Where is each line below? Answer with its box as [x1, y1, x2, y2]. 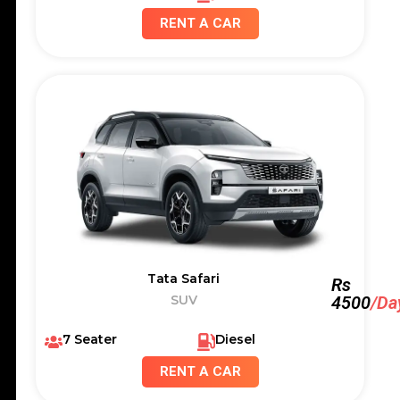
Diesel [214, 330, 255, 347]
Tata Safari [147, 270, 221, 287]
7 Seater [62, 330, 117, 347]
